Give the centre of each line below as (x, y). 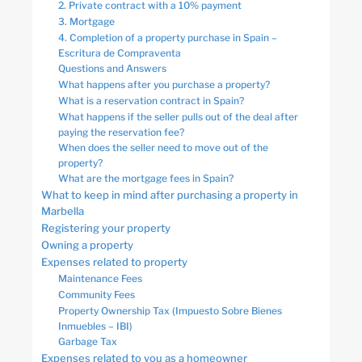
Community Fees (97, 295)
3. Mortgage (86, 21)
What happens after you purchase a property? (164, 84)
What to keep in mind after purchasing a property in (170, 195)
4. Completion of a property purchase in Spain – (168, 38)
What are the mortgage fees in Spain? (146, 178)
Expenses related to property (114, 262)
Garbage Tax (88, 341)
